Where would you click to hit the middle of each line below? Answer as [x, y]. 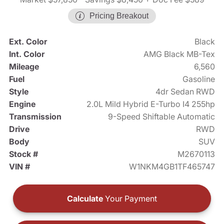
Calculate [85, 199]
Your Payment [130, 199]
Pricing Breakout [119, 16]
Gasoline [199, 79]
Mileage [24, 67]
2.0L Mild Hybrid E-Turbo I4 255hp [151, 104]
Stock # [23, 154]
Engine [22, 104]
